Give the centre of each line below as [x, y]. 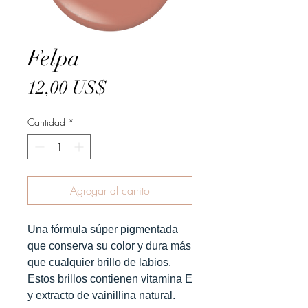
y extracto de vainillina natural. [101, 295]
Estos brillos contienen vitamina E [110, 279]
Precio [130, 87]
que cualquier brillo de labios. [99, 262]
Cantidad [46, 122]
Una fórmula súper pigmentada [103, 229]
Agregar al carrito [110, 190]
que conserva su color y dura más [109, 246]
